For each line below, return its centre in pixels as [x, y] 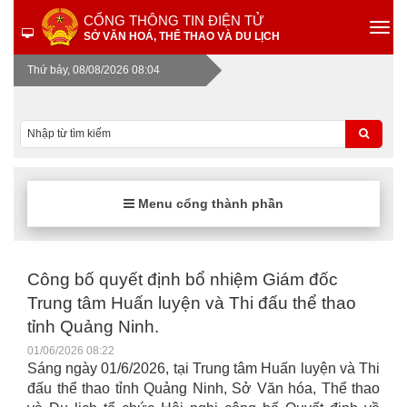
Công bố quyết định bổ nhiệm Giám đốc [183, 279]
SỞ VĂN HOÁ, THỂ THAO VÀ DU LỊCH [182, 36]
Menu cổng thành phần [209, 203]
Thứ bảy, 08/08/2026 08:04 [94, 70]
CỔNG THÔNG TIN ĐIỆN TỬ [174, 20]
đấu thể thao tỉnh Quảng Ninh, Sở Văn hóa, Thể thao [203, 388]
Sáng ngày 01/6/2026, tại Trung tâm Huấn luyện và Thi [203, 368]
